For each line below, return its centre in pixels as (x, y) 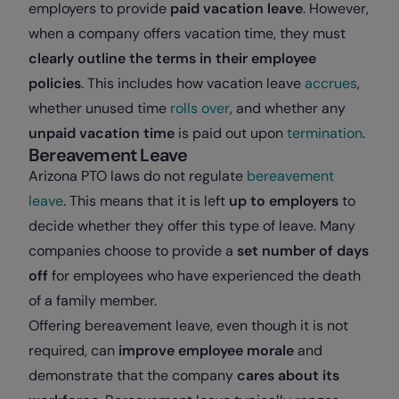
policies (55, 84)
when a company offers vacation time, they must (187, 34)
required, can (73, 351)
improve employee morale (206, 351)
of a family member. (93, 301)
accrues (331, 84)
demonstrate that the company (133, 376)
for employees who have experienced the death (206, 276)
